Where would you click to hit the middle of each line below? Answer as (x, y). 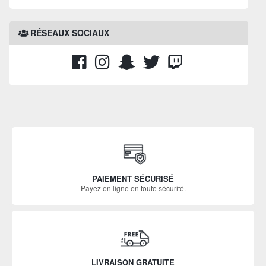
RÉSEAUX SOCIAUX (69, 32)
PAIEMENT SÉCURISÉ (133, 178)
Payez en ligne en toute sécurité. (133, 188)
